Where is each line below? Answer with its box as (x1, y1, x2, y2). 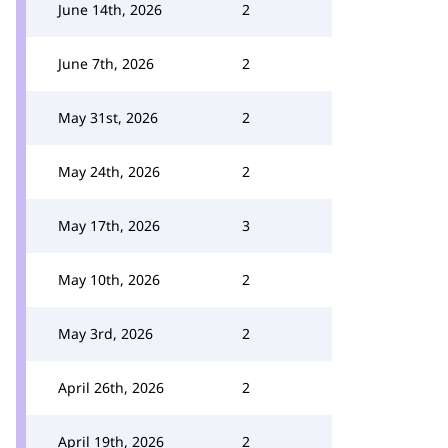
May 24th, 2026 (58, 162, 160, 181)
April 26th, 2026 (58, 378, 164, 397)
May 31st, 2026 (58, 108, 158, 127)
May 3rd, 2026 (58, 324, 153, 343)
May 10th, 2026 (58, 270, 160, 289)
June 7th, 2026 (58, 54, 154, 73)
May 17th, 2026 (58, 216, 160, 235)
